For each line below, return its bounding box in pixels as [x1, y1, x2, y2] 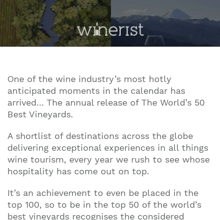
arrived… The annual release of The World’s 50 [7, 97, 205, 108]
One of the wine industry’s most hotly [7, 74, 171, 84]
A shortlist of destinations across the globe [7, 131, 193, 141]
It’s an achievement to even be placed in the [7, 188, 198, 198]
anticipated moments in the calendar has [7, 85, 185, 96]
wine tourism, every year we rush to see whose [7, 154, 210, 165]
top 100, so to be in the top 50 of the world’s [7, 199, 201, 210]
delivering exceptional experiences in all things [7, 142, 208, 153]
